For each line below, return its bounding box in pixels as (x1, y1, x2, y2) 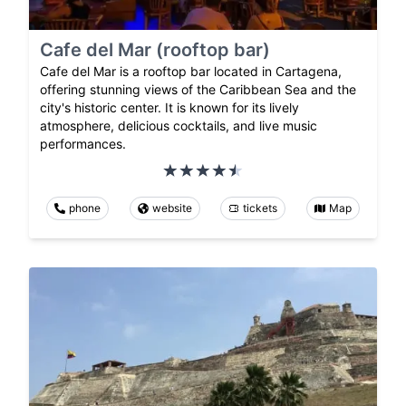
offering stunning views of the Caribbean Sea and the (40, 81, 356, 97)
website (151, 200, 192, 215)
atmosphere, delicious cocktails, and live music (40, 117, 317, 133)
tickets (243, 200, 278, 215)
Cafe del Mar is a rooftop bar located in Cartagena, (40, 63, 342, 79)
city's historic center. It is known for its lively (40, 99, 299, 115)
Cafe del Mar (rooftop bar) (40, 38, 270, 61)
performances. (40, 135, 126, 151)
